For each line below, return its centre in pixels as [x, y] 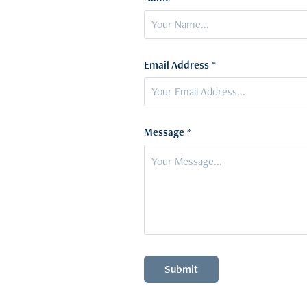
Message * [167, 132]
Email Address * [180, 65]
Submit [181, 269]
